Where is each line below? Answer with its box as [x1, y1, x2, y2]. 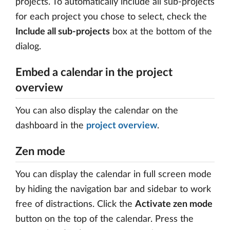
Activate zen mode [135, 200, 213, 209]
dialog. [15, 42, 41, 52]
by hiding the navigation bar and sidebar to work [15, 185, 211, 195]
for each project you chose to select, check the [15, 12, 207, 22]
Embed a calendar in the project [15, 67, 172, 79]
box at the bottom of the [110, 27, 212, 37]
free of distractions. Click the [15, 200, 135, 209]
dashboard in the [15, 121, 86, 131]
